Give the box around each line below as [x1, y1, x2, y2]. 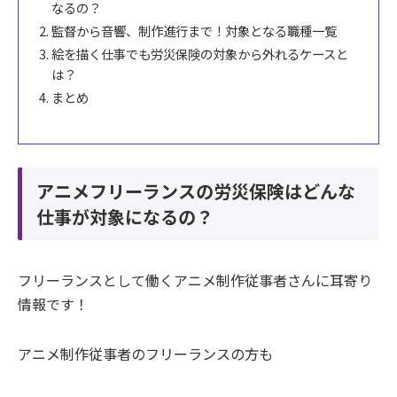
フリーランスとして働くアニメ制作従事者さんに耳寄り [18, 269, 372, 292]
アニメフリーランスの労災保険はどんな [36, 177, 355, 204]
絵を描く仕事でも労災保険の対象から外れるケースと [51, 43, 349, 63]
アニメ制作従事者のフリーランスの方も [18, 342, 273, 364]
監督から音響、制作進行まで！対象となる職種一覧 [51, 20, 338, 40]
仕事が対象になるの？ [36, 203, 214, 230]
